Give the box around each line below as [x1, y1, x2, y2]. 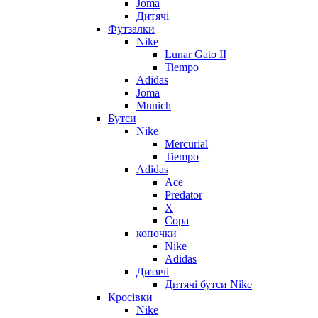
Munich [136, 99, 171, 111]
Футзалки [108, 22, 155, 35]
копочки [136, 226, 177, 239]
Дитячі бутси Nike [165, 278, 252, 290]
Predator [165, 188, 202, 201]
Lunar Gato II [165, 48, 226, 60]
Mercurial [165, 137, 208, 150]
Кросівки [108, 290, 153, 303]
